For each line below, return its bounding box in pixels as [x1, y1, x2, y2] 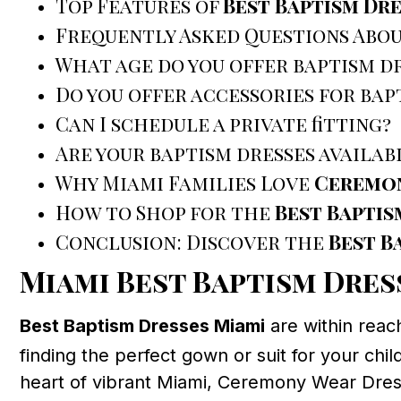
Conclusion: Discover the [55, 228, 328, 256]
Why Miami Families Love [55, 169, 314, 197]
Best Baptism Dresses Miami [20, 315, 265, 337]
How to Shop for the [55, 199, 275, 226]
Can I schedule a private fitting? [55, 110, 391, 138]
